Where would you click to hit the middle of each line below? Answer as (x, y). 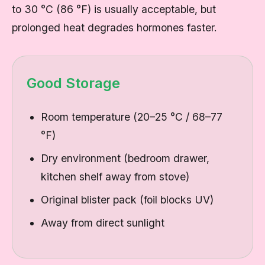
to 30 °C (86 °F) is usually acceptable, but (114, 9)
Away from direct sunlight (103, 223)
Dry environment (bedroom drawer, (125, 158)
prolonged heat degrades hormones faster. (114, 28)
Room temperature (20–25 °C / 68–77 (132, 117)
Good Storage (73, 83)
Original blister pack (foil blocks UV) (127, 200)
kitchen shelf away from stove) (115, 177)
